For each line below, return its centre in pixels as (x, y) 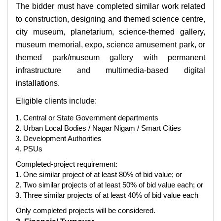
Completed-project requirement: (67, 164)
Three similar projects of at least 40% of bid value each (111, 195)
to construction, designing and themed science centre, (110, 19)
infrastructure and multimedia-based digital (110, 70)
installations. (38, 83)
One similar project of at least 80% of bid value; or (103, 174)
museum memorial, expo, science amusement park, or (110, 44)
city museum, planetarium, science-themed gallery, (110, 32)
